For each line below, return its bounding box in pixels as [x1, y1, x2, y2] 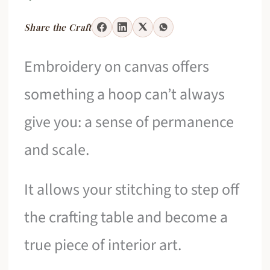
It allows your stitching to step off [24, 178, 240, 201]
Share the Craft [24, 20, 92, 33]
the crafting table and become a [24, 206, 228, 228]
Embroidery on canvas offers [24, 55, 210, 78]
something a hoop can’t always [24, 83, 225, 106]
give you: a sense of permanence [24, 111, 234, 134]
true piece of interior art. [24, 233, 182, 256]
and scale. [24, 139, 90, 162]
